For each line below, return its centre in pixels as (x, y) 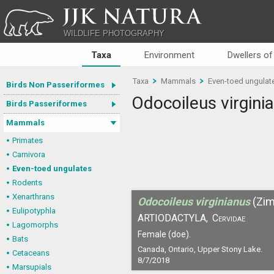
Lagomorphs (35, 225)
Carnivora (29, 154)
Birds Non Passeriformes (55, 85)
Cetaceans (31, 253)
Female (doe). (164, 234)
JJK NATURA (124, 16)
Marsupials (32, 267)
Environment (169, 55)
